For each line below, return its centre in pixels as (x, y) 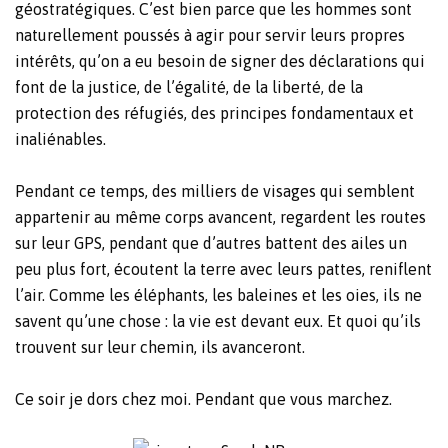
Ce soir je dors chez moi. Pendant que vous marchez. (203, 399)
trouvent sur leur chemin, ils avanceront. (160, 347)
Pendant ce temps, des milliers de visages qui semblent (215, 191)
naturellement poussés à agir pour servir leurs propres (210, 35)
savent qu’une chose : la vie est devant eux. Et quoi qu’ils (218, 321)
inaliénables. (60, 139)
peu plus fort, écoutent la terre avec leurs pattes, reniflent (223, 269)
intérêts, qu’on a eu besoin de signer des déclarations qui (220, 61)
